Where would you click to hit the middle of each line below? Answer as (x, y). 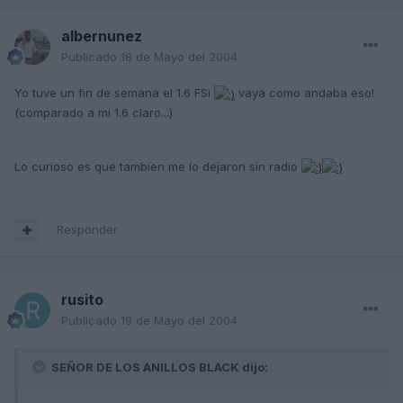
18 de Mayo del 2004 (179, 57)
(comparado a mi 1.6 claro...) (94, 112)
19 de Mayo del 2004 (179, 321)
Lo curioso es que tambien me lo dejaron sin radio (158, 166)
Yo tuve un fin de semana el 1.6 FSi (114, 93)
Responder (87, 230)
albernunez (102, 36)
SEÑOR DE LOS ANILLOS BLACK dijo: (158, 367)
